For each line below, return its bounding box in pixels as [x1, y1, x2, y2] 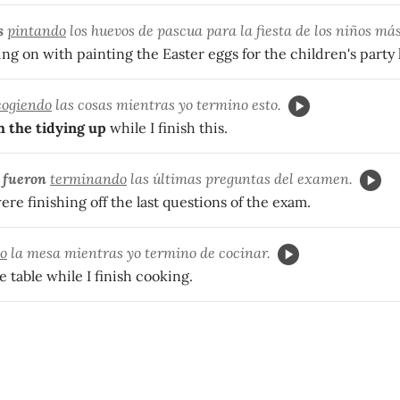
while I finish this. [106, 118, 228, 137]
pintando [7, 21, 66, 39]
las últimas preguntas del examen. [127, 169, 353, 187]
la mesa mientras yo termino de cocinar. [7, 243, 271, 262]
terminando [50, 169, 127, 187]
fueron [3, 169, 46, 187]
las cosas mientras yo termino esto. [52, 95, 281, 113]
